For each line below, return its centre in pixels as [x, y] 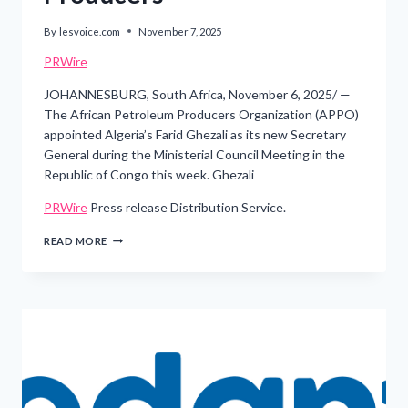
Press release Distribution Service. [187, 207]
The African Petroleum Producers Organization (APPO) [201, 114]
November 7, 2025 [180, 31]
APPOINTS [135, 314]
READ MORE [76, 240]
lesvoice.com [90, 31]
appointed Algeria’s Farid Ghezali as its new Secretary [195, 134]
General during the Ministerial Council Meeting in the [194, 154]
